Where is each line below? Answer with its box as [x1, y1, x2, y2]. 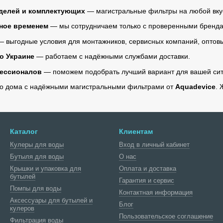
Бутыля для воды [10, 153, 64, 160]
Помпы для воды [10, 185, 61, 192]
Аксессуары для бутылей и [10, 197, 93, 204]
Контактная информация [119, 189, 193, 196]
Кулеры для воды [10, 141, 64, 148]
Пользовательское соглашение [119, 213, 213, 220]
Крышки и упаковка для [10, 165, 81, 172]
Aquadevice [175, 82, 216, 91]
